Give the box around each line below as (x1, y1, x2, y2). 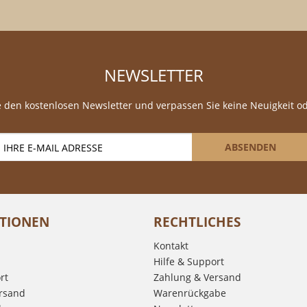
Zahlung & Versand (153, 271, 241, 284)
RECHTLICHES (153, 212, 241, 231)
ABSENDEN (224, 140, 276, 153)
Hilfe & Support (153, 255, 224, 268)
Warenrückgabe (153, 286, 226, 299)
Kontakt (153, 239, 188, 252)
